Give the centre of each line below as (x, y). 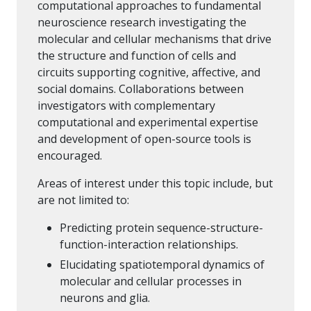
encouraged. (71, 155)
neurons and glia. (105, 298)
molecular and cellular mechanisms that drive (154, 39)
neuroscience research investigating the (142, 22)
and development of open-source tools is (144, 138)
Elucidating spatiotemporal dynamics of (162, 265)
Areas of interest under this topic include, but (155, 183)
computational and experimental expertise (148, 122)
